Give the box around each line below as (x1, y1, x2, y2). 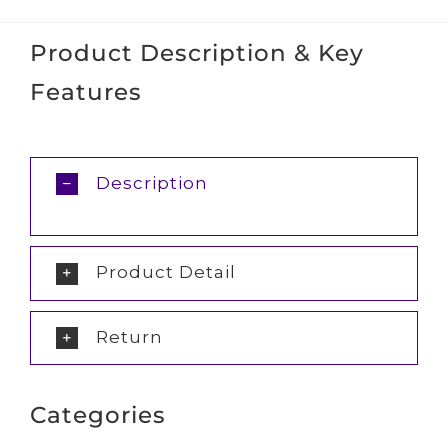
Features (29, 76, 142, 106)
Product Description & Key (29, 37, 364, 67)
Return (95, 326, 163, 347)
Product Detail (95, 262, 236, 283)
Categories (29, 400, 166, 430)
